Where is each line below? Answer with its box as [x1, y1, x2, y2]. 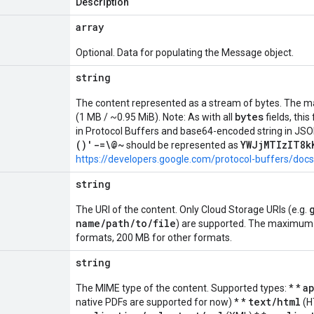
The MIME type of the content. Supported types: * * [76, 282, 303, 294]
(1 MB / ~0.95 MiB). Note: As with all [76, 111, 235, 123]
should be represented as [124, 139, 240, 151]
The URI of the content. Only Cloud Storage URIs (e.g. [76, 204, 309, 215]
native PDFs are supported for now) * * [76, 296, 248, 308]
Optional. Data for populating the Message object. [76, 47, 294, 58]
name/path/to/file [76, 217, 176, 230]
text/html [248, 295, 301, 308]
